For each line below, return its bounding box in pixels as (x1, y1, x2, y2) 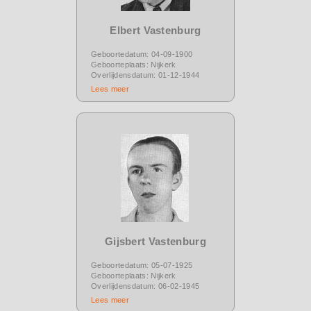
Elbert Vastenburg (110, 24, 201, 36)
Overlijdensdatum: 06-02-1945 (91, 281, 200, 290)
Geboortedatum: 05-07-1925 (91, 260, 193, 269)
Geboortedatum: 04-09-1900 (91, 49, 193, 58)
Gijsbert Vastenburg (104, 235, 207, 247)
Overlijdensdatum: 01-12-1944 (91, 70, 200, 79)
